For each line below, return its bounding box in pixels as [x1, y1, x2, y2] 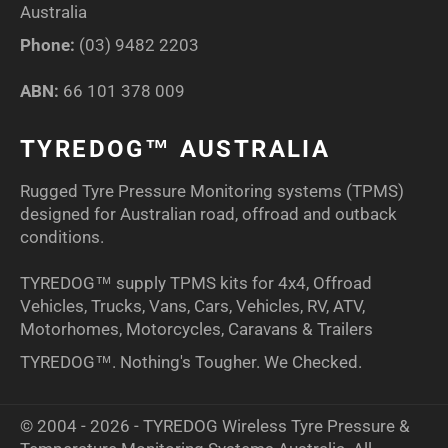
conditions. [20, 227, 104, 248]
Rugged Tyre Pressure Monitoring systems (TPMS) [20, 181, 404, 202]
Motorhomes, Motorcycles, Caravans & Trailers [20, 319, 373, 340]
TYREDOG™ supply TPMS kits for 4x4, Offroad [20, 273, 372, 294]
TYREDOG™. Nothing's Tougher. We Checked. [20, 352, 362, 373]
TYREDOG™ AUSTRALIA [20, 135, 331, 164]
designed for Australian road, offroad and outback [20, 204, 397, 225]
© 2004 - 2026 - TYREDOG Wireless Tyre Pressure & [20, 416, 410, 437]
